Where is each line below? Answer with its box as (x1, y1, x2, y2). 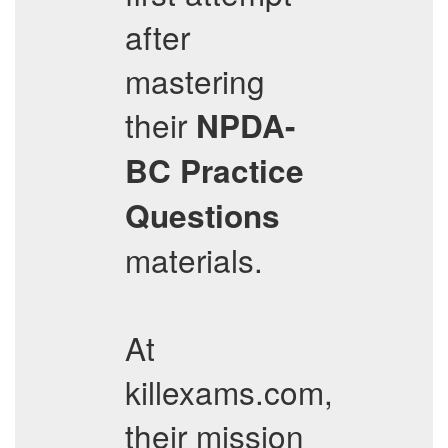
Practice (180, 148, 304, 193)
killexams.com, (125, 369, 333, 414)
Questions (125, 193, 280, 238)
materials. (125, 237, 263, 282)
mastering (125, 58, 265, 103)
